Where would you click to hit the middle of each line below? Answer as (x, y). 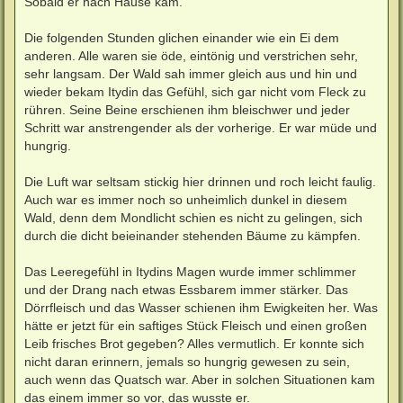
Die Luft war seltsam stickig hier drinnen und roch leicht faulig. (200, 181)
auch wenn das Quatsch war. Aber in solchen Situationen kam (200, 379)
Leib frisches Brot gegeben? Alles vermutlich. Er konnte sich (194, 343)
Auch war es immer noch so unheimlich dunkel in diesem (186, 199)
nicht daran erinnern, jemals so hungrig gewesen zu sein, (187, 361)
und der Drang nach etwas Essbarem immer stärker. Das (186, 289)
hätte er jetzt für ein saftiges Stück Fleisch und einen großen (196, 325)
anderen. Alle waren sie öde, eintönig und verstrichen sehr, (191, 55)
